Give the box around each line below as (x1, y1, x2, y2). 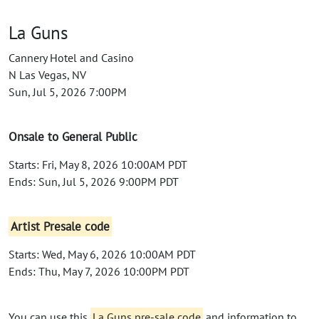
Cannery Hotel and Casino (9, 50, 134, 65)
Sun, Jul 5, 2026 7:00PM (9, 84, 127, 99)
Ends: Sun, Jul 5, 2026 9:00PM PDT (9, 174, 179, 189)
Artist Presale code (11, 218, 110, 234)
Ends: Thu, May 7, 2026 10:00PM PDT (9, 263, 189, 278)
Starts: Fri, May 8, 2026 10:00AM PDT (9, 157, 187, 172)
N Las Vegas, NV (9, 67, 86, 82)
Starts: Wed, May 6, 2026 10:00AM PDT (9, 246, 196, 261)
